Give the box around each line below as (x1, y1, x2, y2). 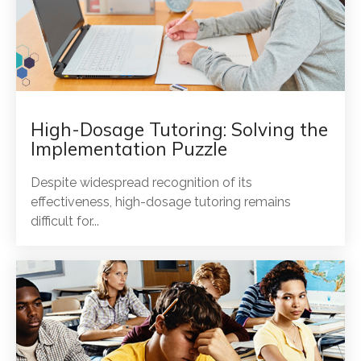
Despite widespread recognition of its (31, 174, 252, 190)
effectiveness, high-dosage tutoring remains (31, 193, 291, 210)
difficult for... (31, 213, 99, 229)
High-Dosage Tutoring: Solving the (31, 117, 328, 141)
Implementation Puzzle (31, 136, 227, 160)
